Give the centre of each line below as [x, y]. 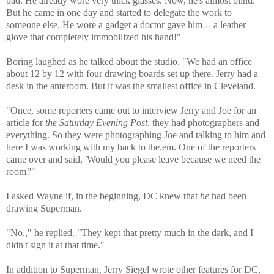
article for [26, 123]
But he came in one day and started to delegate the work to [119, 13]
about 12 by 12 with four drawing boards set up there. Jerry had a [132, 74]
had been [228, 196]
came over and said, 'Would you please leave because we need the [133, 160]
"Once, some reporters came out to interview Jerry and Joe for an [131, 111]
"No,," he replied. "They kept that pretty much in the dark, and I [130, 233]
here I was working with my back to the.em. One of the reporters [131, 147]
